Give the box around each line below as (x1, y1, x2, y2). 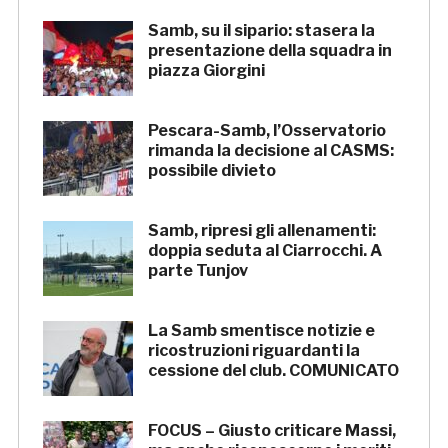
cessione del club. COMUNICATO (147, 361, 399, 381)
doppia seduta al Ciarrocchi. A (147, 241, 382, 261)
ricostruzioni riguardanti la (147, 341, 360, 361)
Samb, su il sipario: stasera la (147, 21, 375, 41)
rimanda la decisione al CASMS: (147, 141, 394, 161)
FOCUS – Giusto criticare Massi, (147, 421, 396, 441)
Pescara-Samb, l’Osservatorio (147, 121, 386, 141)
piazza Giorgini (147, 61, 265, 81)
